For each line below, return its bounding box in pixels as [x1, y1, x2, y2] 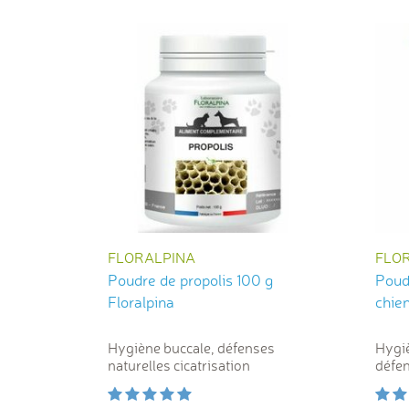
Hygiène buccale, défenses [108, 339, 275, 358]
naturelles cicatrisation [108, 356, 250, 375]
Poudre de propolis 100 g [108, 270, 273, 290]
